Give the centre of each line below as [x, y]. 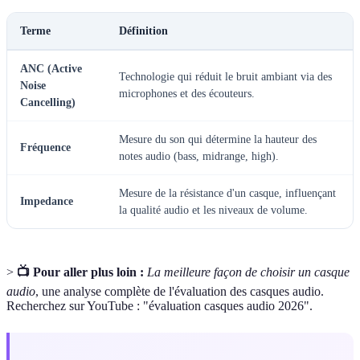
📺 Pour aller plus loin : [80, 272]
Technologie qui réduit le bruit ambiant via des [225, 76]
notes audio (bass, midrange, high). [199, 156]
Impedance [47, 201]
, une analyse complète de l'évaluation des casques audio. [180, 291]
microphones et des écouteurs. [187, 93]
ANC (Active [51, 68]
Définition [143, 31]
